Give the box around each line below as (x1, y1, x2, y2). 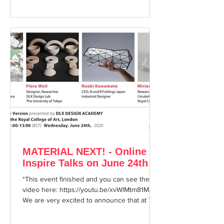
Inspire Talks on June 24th (22, 157, 148, 168)
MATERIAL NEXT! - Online (22, 146, 146, 157)
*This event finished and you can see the (22, 175, 149, 183)
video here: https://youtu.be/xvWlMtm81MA (22, 185, 153, 193)
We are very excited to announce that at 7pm (22, 196, 161, 204)
